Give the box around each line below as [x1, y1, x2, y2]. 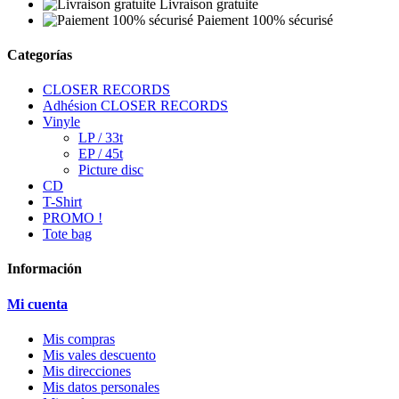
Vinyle [43, 114, 80, 130]
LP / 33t [78, 130, 123, 146]
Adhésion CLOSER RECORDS [43, 98, 228, 114]
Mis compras [43, 330, 115, 346]
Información [7, 261, 82, 277]
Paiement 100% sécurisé [197, 12, 333, 28]
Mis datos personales [43, 379, 159, 395]
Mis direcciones [43, 362, 131, 379]
